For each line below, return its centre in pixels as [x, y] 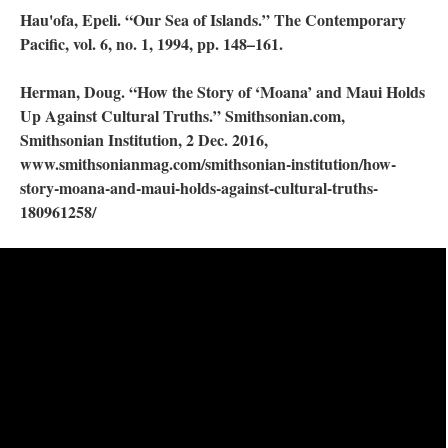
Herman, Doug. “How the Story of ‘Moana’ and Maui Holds [222, 91]
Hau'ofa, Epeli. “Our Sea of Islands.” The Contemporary [213, 19]
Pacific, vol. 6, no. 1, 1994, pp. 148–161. [154, 43]
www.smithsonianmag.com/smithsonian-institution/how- [208, 163]
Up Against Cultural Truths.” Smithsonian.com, [182, 115]
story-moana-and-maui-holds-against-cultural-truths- [199, 187]
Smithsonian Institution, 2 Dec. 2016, [144, 139]
